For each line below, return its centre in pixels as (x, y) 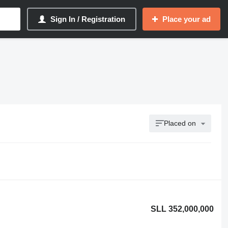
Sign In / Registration (88, 19)
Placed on (180, 123)
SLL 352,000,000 (182, 209)
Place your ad (187, 19)
